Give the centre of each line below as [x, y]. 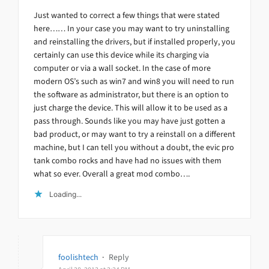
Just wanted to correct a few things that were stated [127, 15]
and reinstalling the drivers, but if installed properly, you [134, 41]
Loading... [65, 194]
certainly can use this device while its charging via [121, 55]
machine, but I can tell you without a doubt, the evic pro [134, 147]
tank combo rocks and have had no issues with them [128, 160]
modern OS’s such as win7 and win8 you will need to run [134, 81]
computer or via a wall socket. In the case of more [122, 68]
